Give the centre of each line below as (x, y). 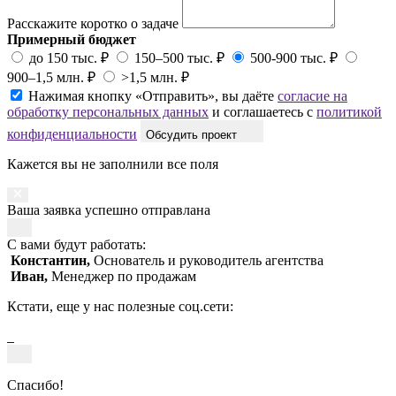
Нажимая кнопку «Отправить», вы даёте (153, 95)
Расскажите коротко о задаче (93, 23)
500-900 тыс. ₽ (294, 57)
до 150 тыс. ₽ (69, 57)
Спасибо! (35, 385)
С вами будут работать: (76, 244)
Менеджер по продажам (124, 276)
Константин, (50, 260)
